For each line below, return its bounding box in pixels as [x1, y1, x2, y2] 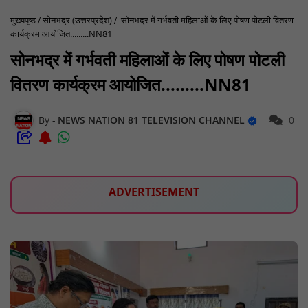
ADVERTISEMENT [109, 184, 199, 200]
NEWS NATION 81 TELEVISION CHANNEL [58, 113, 247, 126]
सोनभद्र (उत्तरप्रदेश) [43, 14, 112, 27]
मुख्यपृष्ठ [10, 14, 36, 27]
